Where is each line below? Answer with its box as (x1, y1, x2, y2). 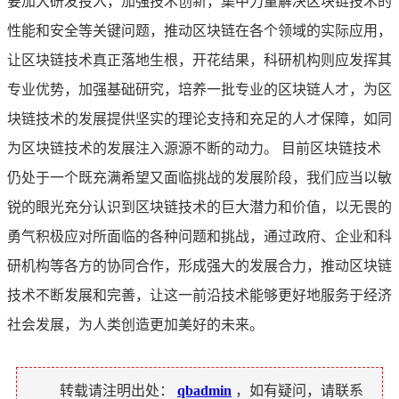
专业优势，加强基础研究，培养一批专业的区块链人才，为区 (7, 81, 392, 97)
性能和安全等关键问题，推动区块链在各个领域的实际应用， (7, 22, 392, 38)
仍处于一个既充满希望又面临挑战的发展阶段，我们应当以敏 (7, 169, 392, 185)
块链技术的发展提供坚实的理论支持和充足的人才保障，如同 (7, 110, 392, 126)
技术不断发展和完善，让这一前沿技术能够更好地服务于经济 (7, 287, 392, 303)
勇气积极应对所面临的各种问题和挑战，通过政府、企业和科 (7, 228, 392, 244)
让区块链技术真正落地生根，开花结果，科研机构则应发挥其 (7, 52, 392, 68)
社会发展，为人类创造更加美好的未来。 (7, 316, 264, 332)
